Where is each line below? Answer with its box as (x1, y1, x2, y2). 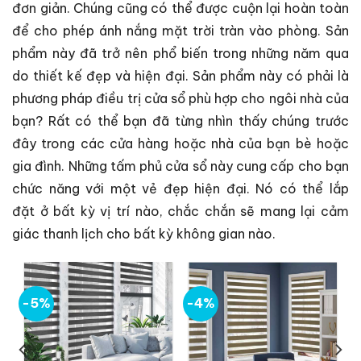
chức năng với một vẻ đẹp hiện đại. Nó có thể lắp (12, 180, 349, 197)
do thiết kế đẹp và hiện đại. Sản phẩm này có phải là (12, 67, 349, 84)
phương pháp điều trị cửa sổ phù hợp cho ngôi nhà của (12, 89, 349, 106)
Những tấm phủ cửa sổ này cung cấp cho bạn (68, 157, 350, 174)
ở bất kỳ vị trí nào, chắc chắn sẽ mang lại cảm (35, 202, 349, 219)
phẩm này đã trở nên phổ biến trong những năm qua (12, 44, 349, 61)
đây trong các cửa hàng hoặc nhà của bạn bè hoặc (12, 135, 349, 151)
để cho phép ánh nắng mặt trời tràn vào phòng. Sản (12, 22, 349, 39)
